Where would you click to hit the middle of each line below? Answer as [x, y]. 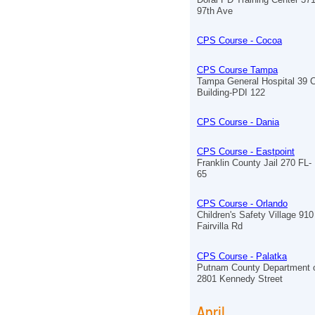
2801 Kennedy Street [240, 278]
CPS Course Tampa [237, 70]
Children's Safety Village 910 [255, 215]
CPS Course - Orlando [242, 204]
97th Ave [215, 11]
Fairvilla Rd [220, 226]
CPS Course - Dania [238, 122]
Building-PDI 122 [231, 92]
